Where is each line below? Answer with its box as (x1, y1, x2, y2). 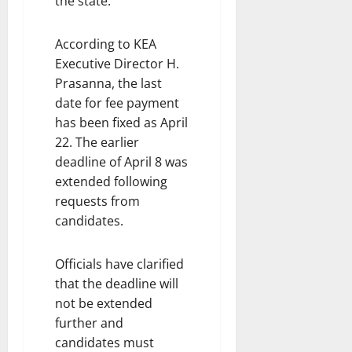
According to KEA (55, 35, 156, 53)
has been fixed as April (55, 113, 188, 131)
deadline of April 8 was (55, 152, 188, 170)
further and (55, 313, 123, 332)
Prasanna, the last (55, 74, 162, 92)
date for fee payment (55, 93, 179, 112)
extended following (55, 172, 167, 190)
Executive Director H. (55, 54, 179, 72)
